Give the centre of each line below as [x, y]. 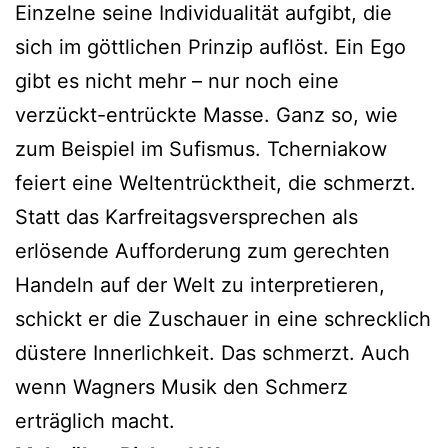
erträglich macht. [95, 421]
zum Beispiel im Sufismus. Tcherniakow [201, 149]
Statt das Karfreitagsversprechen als [186, 217]
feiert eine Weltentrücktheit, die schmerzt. [215, 183]
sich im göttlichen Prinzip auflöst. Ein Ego [210, 47]
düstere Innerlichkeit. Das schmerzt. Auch [212, 353]
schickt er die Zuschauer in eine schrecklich [223, 319]
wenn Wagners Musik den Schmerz [181, 387]
